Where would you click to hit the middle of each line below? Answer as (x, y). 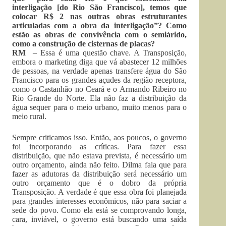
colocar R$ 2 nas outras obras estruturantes (100, 16)
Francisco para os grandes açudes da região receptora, (100, 80)
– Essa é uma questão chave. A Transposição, (110, 53)
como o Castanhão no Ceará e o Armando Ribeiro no (100, 89)
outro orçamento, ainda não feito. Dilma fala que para (100, 165)
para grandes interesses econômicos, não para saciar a (100, 201)
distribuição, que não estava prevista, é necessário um (100, 156)
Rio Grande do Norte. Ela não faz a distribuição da (100, 98)
